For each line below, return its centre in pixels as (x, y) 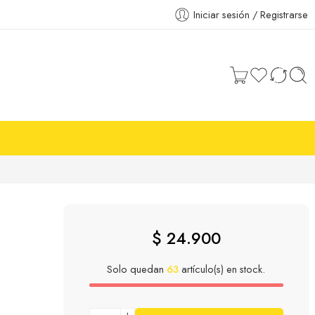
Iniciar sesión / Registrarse (251, 14)
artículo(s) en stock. (222, 269)
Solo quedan (137, 269)
